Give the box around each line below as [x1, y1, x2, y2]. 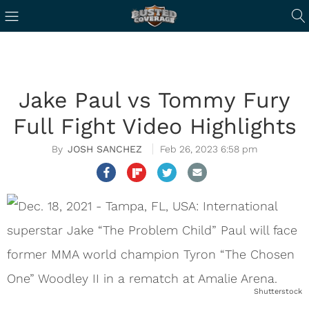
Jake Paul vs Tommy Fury [19, 87, 290, 113]
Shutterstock [254, 287, 302, 296]
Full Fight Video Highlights [12, 113, 297, 139]
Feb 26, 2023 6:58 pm [160, 143, 257, 154]
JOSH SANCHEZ [68, 143, 142, 154]
